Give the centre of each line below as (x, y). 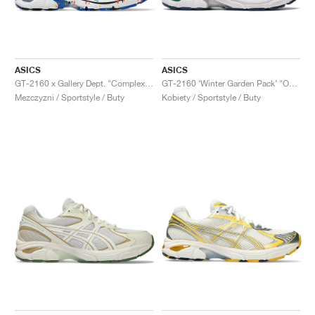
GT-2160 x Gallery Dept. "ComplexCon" (149, 83)
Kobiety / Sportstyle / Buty (211, 97)
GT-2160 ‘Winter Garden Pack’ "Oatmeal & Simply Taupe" (293, 83)
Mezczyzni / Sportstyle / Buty (70, 97)
